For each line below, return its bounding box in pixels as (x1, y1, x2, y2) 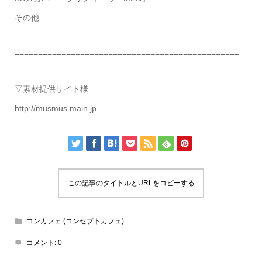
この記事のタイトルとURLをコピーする (67, 179, 195, 187)
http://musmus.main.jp (14, 104, 96, 113)
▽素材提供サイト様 (14, 84, 88, 94)
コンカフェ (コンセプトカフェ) (26, 217, 124, 225)
